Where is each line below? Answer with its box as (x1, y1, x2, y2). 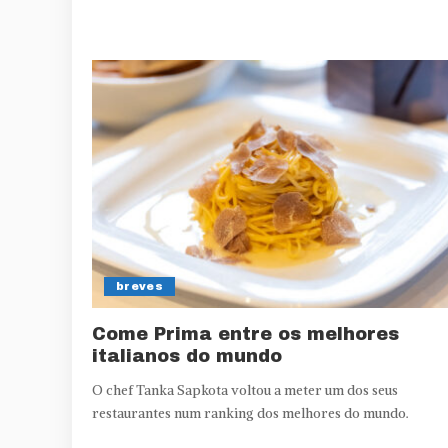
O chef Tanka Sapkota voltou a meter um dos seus (92, 382, 398, 400)
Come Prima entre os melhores (92, 324, 399, 345)
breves (116, 280, 164, 293)
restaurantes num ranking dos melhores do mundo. (92, 405, 409, 423)
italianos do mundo (92, 346, 282, 367)
